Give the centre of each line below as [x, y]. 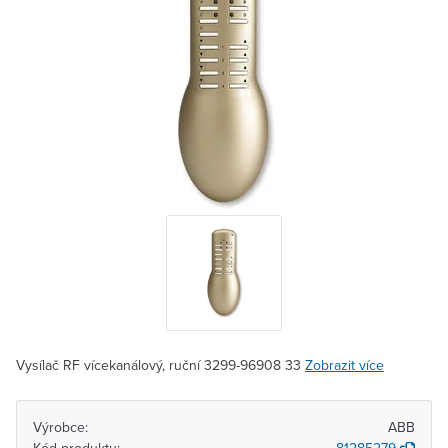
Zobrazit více [344, 365]
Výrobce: [60, 427]
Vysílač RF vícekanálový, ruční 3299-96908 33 [160, 365]
